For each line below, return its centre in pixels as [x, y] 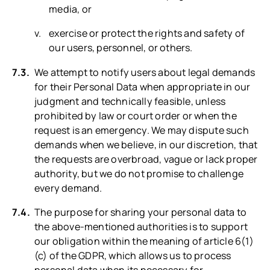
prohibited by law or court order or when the [136, 115]
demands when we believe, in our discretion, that [146, 144]
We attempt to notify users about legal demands [145, 72]
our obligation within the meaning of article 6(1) [144, 241]
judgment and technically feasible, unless [130, 101]
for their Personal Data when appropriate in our [143, 86]
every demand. [68, 188]
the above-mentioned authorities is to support [141, 226]
